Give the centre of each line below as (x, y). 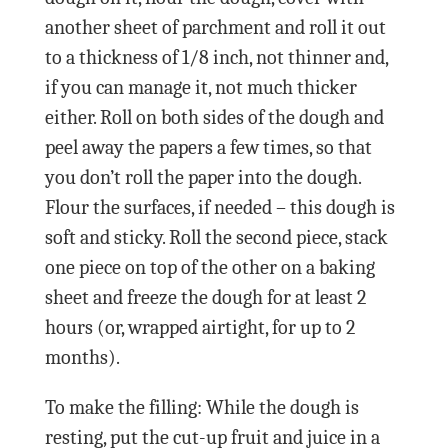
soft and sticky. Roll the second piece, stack (216, 237)
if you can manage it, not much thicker (200, 87)
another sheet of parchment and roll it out (215, 27)
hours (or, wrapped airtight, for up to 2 (199, 327)
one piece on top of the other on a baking (209, 267)
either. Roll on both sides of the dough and (214, 117)
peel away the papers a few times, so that (208, 147)
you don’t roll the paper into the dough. (202, 177)
